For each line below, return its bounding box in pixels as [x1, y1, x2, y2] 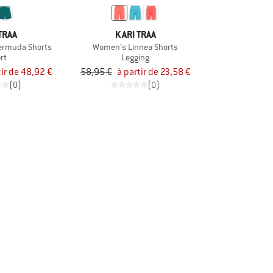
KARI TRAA [115, 27, 156, 41]
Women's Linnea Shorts [93, 41, 179, 52]
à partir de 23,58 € [116, 66, 191, 79]
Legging [121, 51, 150, 63]
